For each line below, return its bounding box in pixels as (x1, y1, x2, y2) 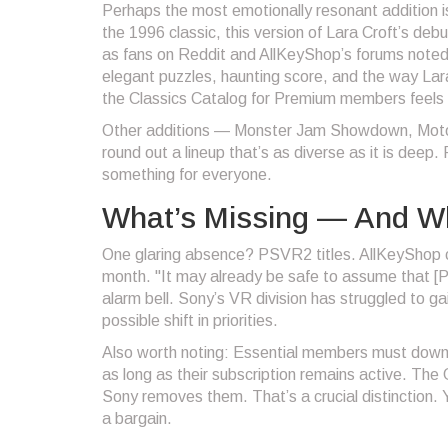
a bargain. (102, 410, 172, 428)
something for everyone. (102, 166, 272, 184)
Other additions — (102, 122, 234, 140)
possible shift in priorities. (102, 312, 278, 330)
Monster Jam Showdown (234, 122, 408, 140)
